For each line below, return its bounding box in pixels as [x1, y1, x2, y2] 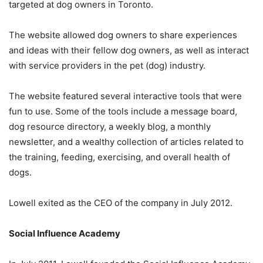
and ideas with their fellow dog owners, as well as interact [9, 45, 249, 56]
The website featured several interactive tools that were [9, 90, 242, 102]
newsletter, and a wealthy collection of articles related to [9, 136, 244, 148]
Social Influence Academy [9, 228, 120, 240]
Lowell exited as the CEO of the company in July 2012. [9, 197, 232, 209]
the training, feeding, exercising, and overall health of [9, 151, 230, 163]
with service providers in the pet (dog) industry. [9, 60, 205, 72]
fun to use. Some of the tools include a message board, [9, 106, 237, 117]
